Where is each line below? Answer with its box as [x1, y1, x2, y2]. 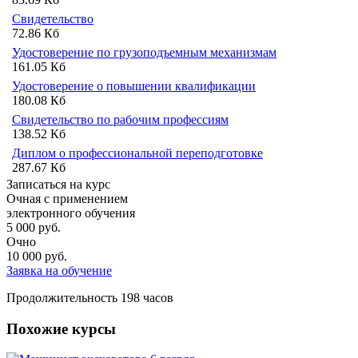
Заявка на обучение [6, 263, 112, 277]
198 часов [117, 290, 173, 304]
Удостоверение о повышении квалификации [12, 78, 256, 93]
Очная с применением [6, 191, 128, 205]
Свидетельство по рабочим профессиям [12, 112, 229, 126]
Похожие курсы [6, 320, 116, 337]
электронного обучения [6, 205, 135, 220]
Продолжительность [6, 290, 117, 304]
